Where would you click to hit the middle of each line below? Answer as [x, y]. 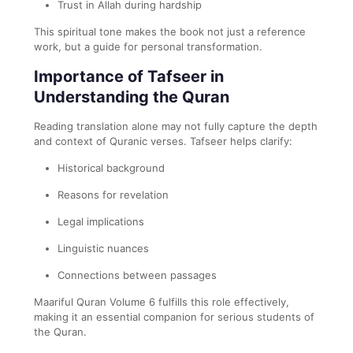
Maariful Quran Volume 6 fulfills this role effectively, [162, 301]
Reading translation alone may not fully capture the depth [176, 126]
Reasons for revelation [113, 194]
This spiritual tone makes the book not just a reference [170, 31]
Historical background [111, 167]
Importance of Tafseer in [129, 76]
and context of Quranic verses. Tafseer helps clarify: [163, 141]
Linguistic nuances [103, 248]
